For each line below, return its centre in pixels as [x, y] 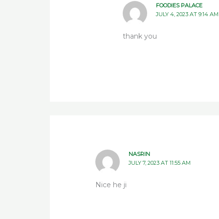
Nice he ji [111, 185]
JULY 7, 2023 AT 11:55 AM [159, 163]
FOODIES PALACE [179, 5]
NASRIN [139, 154]
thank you [140, 36]
